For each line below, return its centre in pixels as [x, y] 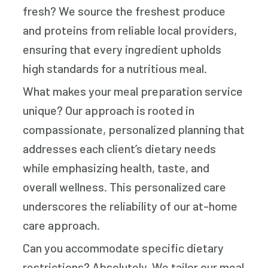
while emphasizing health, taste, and [116, 168]
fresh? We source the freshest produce [124, 11]
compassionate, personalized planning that [134, 130]
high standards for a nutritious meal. [115, 68]
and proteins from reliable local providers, [130, 30]
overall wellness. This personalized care [125, 187]
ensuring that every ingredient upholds [122, 49]
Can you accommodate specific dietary [124, 248]
